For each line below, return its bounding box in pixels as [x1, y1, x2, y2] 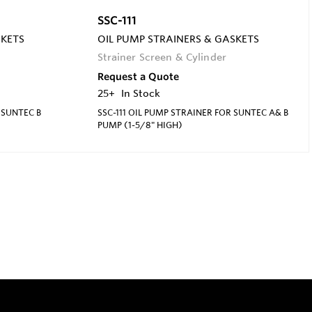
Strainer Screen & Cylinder [97, 50, 227, 63]
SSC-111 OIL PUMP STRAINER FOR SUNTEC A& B [97, 106, 288, 118]
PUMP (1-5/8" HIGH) [97, 118, 182, 130]
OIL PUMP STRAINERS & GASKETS [97, 32, 259, 45]
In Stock [120, 86, 160, 100]
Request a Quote [97, 70, 179, 83]
